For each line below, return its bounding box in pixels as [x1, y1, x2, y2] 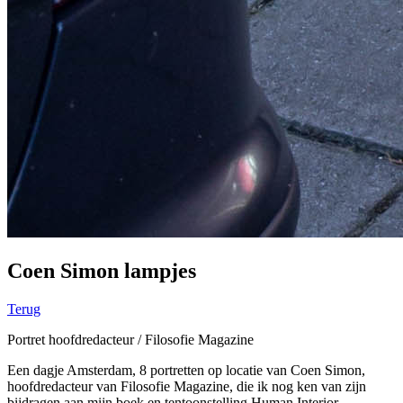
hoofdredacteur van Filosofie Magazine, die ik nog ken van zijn [7, 378, 366, 394]
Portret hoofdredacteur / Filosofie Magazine [7, 331, 254, 347]
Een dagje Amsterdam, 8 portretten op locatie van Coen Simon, [7, 362, 365, 378]
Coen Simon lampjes [7, 258, 196, 282]
